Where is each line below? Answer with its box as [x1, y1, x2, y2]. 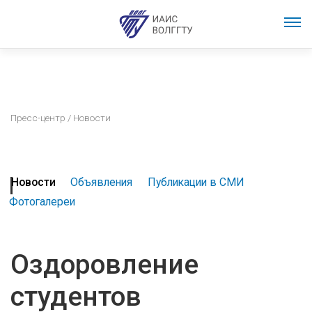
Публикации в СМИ [147, 175, 244, 189]
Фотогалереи [8, 195, 75, 209]
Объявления [70, 175, 133, 189]
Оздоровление [10, 249, 198, 281]
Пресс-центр [10, 112, 65, 123]
